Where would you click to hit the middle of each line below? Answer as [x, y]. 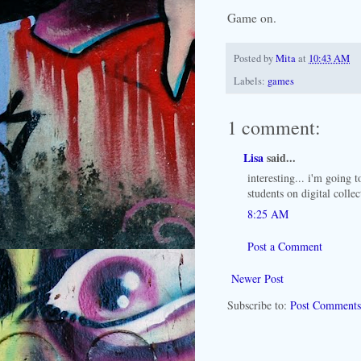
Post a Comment [285, 246]
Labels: [251, 81]
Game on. [252, 18]
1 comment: [274, 127]
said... [280, 157]
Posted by [255, 59]
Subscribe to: [259, 305]
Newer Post [257, 278]
